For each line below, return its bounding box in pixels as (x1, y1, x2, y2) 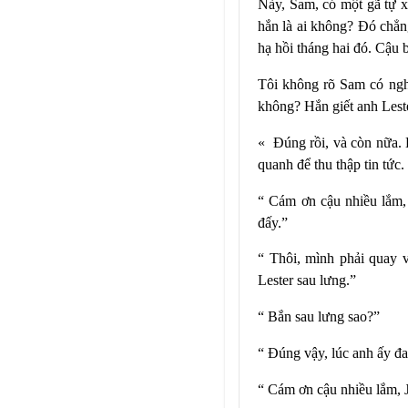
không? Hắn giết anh (258, 97, 382, 114)
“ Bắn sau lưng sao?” (258, 309, 380, 325)
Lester (258, 272, 297, 289)
